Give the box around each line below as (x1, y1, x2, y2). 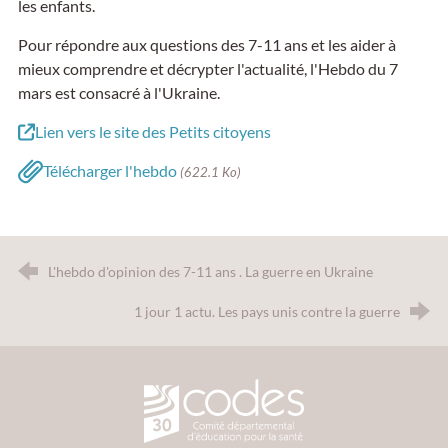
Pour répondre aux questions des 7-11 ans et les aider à (17, 35, 396, 55)
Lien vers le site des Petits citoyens (34, 122, 271, 142)
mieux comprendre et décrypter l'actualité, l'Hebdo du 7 (17, 59, 398, 79)
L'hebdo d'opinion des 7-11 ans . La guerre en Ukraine (47, 263, 373, 281)
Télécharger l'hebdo (42, 161, 180, 181)
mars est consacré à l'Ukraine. (17, 83, 220, 103)
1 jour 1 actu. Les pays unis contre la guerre (134, 303, 401, 321)
